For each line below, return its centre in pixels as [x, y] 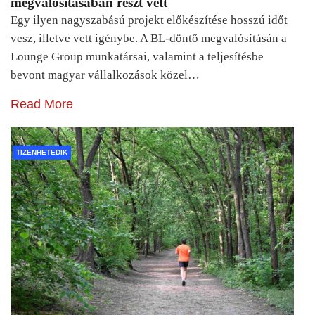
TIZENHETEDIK [42, 152]
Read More [42, 104]
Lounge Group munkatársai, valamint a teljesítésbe [137, 56]
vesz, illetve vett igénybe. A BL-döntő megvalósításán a [149, 38]
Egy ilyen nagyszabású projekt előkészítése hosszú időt [149, 20]
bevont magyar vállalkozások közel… [105, 75]
